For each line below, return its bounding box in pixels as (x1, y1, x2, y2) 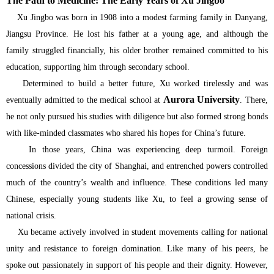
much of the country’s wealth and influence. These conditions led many (6, 177, 268, 187)
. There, (240, 95, 268, 105)
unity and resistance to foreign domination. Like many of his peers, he (6, 243, 268, 253)
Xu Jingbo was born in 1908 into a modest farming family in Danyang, (6, 12, 268, 22)
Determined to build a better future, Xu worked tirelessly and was (6, 78, 268, 88)
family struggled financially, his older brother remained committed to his (6, 45, 268, 55)
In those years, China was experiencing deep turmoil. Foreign (6, 144, 268, 154)
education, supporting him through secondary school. (6, 62, 190, 72)
